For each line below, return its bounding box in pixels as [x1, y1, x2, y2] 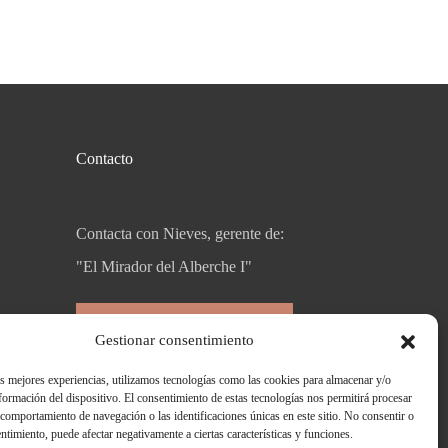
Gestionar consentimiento [95, 332, 255, 348]
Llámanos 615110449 [106, 320, 247, 338]
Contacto [76, 149, 133, 167]
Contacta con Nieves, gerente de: [76, 224, 284, 242]
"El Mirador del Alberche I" [76, 257, 252, 275]
